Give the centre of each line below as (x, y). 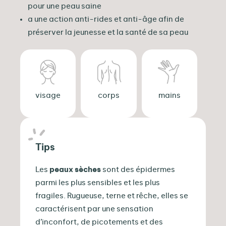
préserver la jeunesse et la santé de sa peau (108, 32)
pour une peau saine (65, 6)
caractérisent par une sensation (94, 209)
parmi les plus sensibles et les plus (98, 183)
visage (48, 95)
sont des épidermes (138, 169)
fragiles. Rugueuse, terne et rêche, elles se (112, 196)
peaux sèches (75, 169)
